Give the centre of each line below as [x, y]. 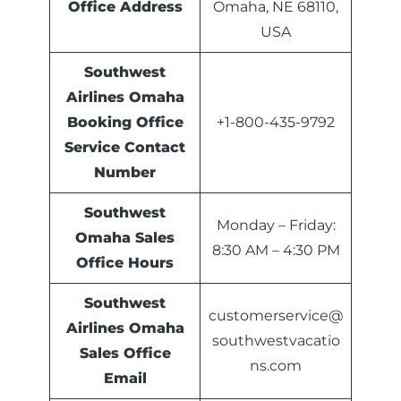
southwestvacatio [276, 341]
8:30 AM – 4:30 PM [276, 251]
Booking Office [125, 123]
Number [125, 173]
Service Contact [125, 148]
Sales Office [125, 354]
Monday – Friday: [276, 226]
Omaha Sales [125, 238]
